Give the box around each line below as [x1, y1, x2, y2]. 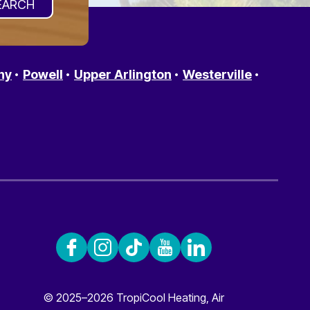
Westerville [183, 67, 252, 82]
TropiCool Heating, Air [116, 291, 224, 305]
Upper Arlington [74, 67, 172, 82]
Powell [23, 67, 63, 82]
